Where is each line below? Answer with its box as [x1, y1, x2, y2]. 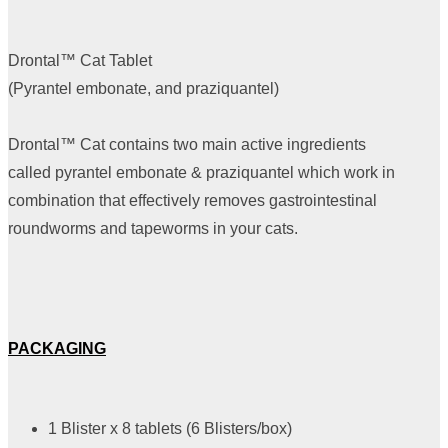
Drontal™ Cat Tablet [8, 51, 152, 69]
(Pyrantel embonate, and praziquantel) [8, 79, 279, 97]
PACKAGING [8, 339, 106, 357]
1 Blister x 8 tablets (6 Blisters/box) [48, 419, 292, 437]
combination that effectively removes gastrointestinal [8, 191, 377, 209]
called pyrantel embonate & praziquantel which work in [8, 163, 395, 181]
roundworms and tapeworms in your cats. [8, 219, 298, 237]
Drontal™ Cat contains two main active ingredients [8, 135, 366, 153]
